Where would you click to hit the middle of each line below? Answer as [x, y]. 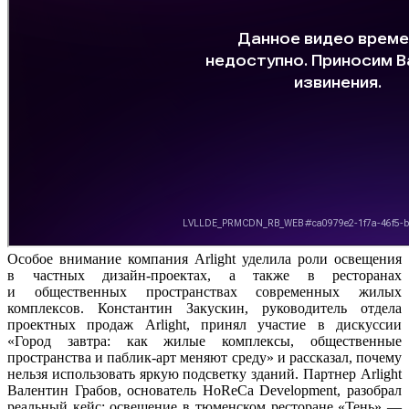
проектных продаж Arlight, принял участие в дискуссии [204, 324]
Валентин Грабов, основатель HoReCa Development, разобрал [204, 390]
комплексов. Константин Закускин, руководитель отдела [204, 308]
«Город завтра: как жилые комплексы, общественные [204, 341]
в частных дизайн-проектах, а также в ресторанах [204, 275]
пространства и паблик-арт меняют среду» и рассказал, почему [204, 357]
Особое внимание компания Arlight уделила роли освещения [204, 258]
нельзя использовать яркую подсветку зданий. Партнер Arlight [204, 373]
